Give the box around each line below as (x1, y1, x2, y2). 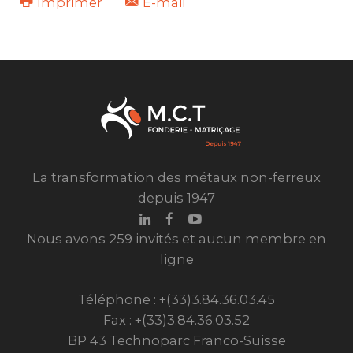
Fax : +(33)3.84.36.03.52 (103, 312, 250, 329)
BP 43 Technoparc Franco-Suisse (67, 333, 286, 349)
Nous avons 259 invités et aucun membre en (27, 231, 326, 247)
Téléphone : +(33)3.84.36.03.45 (78, 292, 275, 308)
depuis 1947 (138, 190, 215, 206)
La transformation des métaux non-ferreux (32, 169, 321, 186)
